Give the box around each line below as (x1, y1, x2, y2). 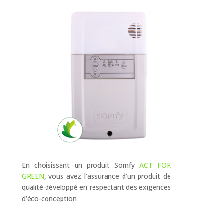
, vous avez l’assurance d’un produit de (44, 171, 171, 181)
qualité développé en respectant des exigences (21, 183, 171, 192)
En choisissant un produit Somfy (21, 160, 140, 170)
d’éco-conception (21, 194, 77, 203)
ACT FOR (139, 160, 171, 170)
